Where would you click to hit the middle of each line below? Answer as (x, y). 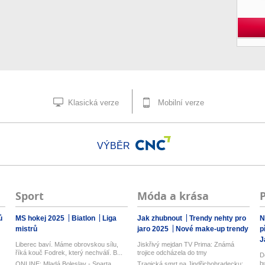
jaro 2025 (154, 229)
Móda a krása (173, 196)
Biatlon (84, 218)
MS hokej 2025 (41, 218)
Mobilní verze (180, 103)
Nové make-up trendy (212, 229)
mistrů (26, 229)
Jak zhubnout (161, 218)
